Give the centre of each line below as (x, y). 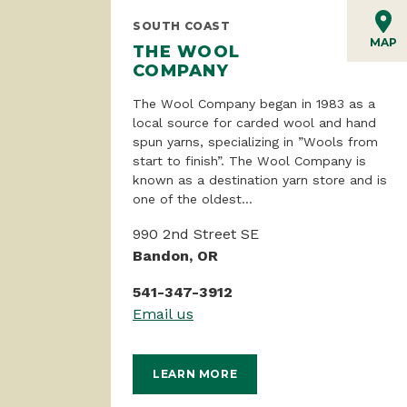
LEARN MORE (195, 374)
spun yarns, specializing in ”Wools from (255, 141)
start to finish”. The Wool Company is (249, 160)
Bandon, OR (175, 255)
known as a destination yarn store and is (260, 179)
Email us (163, 313)
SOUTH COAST (182, 25)
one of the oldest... (193, 199)
